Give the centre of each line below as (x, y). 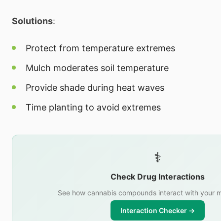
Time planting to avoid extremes (93, 107)
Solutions (32, 21)
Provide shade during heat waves (95, 87)
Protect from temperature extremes (100, 48)
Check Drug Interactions (158, 176)
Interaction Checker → (158, 210)
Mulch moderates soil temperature (97, 68)
